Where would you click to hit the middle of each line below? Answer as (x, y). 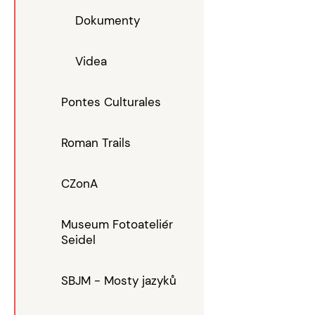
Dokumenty (108, 20)
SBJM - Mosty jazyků (119, 281)
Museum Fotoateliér (117, 224)
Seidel (78, 240)
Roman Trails (96, 143)
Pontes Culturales (111, 102)
